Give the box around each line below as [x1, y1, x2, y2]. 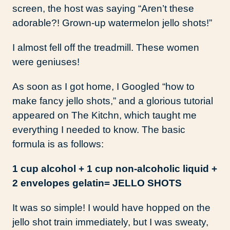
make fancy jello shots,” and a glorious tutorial [12, 95, 213, 107]
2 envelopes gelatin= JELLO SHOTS [12, 178, 182, 189]
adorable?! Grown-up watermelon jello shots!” [12, 17, 212, 29]
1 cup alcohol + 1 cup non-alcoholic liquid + [12, 163, 217, 175]
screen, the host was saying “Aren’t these [12, 3, 194, 14]
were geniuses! [12, 56, 80, 68]
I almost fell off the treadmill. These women [12, 42, 199, 53]
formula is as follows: [12, 139, 104, 150]
